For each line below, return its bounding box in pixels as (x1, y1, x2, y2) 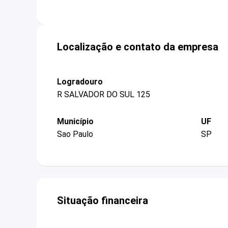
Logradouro (57, 76, 103, 87)
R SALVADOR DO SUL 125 (57, 89, 150, 99)
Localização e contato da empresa (57, 40, 218, 53)
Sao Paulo (57, 129, 93, 139)
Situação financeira (57, 194, 148, 207)
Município (57, 116, 94, 126)
